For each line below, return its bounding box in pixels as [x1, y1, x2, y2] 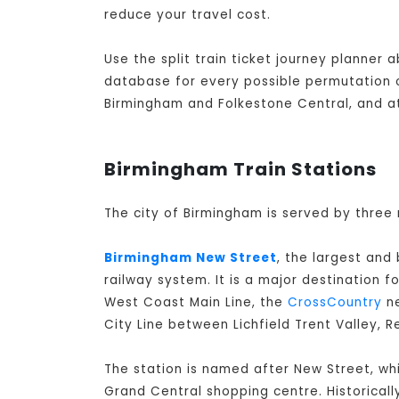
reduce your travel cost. [104, 6, 271, 24]
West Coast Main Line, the [104, 294, 288, 312]
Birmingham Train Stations [104, 157, 377, 183]
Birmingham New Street [104, 249, 277, 267]
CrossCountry [288, 294, 382, 312]
